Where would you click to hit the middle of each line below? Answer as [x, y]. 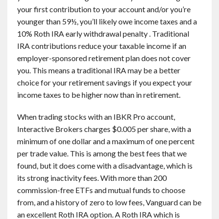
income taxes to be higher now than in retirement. [99, 95]
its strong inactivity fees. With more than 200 [92, 178]
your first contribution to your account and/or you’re [104, 9]
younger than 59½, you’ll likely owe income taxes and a [107, 21]
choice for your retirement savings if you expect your [105, 82]
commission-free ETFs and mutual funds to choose [101, 190]
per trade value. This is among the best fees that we [102, 153]
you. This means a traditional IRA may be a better [99, 70]
